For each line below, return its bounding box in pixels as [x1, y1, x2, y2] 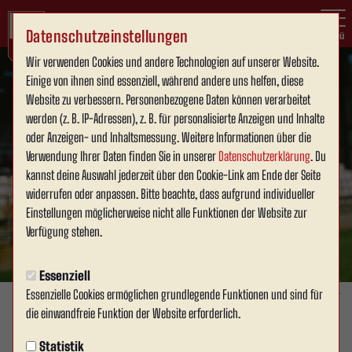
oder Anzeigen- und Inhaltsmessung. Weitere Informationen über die [26, 130, 311, 145]
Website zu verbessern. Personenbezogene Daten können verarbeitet [26, 92, 310, 107]
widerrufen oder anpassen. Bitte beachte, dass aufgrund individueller [26, 186, 315, 201]
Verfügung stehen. [26, 224, 102, 239]
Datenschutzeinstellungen [26, 27, 189, 46]
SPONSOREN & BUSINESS [13, 326, 129, 342]
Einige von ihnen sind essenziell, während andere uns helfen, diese [26, 73, 303, 88]
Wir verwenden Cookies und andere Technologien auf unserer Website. [26, 54, 319, 69]
